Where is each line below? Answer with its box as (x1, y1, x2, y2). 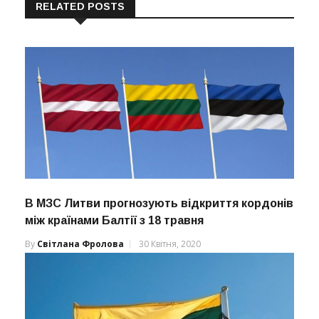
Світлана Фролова (37, 238, 124, 251)
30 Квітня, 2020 (139, 238, 201, 251)
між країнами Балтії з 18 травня (25, 214, 204, 227)
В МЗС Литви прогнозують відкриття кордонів (25, 197, 293, 210)
